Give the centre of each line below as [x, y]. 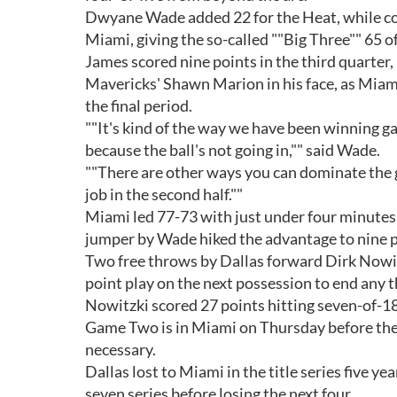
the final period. [139, 105]
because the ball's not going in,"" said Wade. [233, 150]
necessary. [121, 349]
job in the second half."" [164, 194]
